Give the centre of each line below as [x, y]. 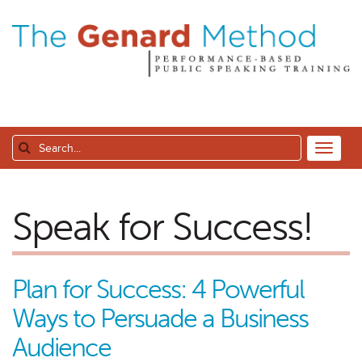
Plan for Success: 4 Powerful [158, 290]
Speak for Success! [162, 227]
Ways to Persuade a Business [160, 319]
